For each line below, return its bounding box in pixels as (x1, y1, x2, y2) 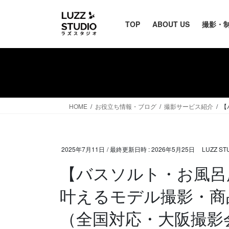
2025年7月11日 (61, 145, 105, 154)
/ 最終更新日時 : (107, 145, 151, 154)
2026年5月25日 (151, 145, 195, 154)
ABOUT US (152, 19, 190, 29)
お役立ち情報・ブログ (95, 102, 156, 111)
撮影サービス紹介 (164, 102, 213, 111)
